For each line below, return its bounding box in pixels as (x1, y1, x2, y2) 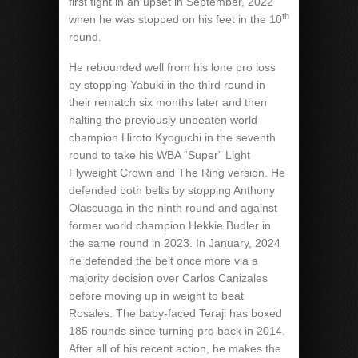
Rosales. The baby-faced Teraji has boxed (69, 307, 282, 320)
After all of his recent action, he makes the (69, 342, 281, 355)
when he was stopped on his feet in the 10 (69, 13, 282, 26)
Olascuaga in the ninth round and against (69, 201, 277, 214)
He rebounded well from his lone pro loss (69, 61, 276, 74)
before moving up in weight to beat (69, 289, 244, 302)
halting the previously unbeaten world (69, 113, 257, 126)
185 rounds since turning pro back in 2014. (69, 324, 285, 337)
